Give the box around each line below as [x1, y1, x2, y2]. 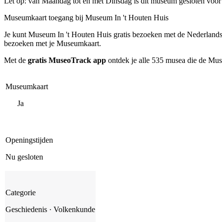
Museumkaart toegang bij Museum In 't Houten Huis [4, 13, 168, 22]
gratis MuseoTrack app [28, 55, 106, 64]
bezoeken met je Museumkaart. [4, 39, 101, 48]
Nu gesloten [5, 152, 43, 161]
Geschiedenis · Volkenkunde [5, 205, 95, 214]
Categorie [5, 188, 36, 197]
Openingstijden [5, 135, 53, 144]
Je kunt [4, 30, 28, 39]
